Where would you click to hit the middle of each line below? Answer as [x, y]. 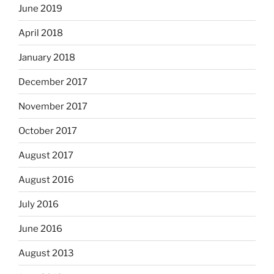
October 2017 [48, 131]
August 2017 [46, 155]
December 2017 [53, 82]
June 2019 [40, 8]
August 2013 [46, 253]
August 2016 [46, 180]
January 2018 [47, 57]
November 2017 [53, 106]
